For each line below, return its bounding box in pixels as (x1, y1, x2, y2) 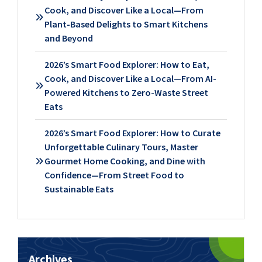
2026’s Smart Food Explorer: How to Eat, (44, 58, 209, 71)
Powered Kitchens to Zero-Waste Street (44, 87, 208, 99)
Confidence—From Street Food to (44, 169, 184, 181)
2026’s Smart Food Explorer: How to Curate (44, 127, 220, 139)
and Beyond (44, 32, 93, 44)
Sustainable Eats (44, 183, 113, 195)
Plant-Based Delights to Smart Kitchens (44, 18, 208, 30)
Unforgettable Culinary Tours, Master (44, 141, 198, 153)
